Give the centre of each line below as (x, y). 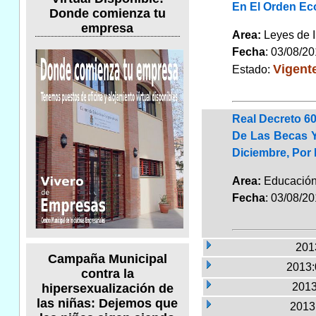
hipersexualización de (107, 289)
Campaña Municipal (107, 259)
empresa (108, 28)
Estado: (252, 69)
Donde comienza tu (107, 13)
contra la (107, 274)
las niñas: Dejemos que (108, 304)
